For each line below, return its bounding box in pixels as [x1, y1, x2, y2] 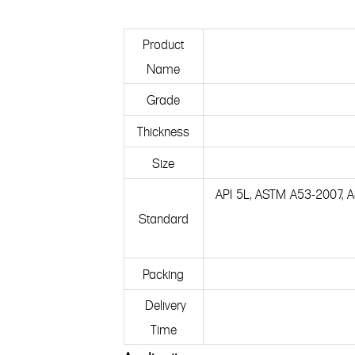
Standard [138, 208, 189, 227]
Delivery [140, 295, 186, 313]
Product [143, 34, 185, 52]
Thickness [137, 121, 190, 139]
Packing [143, 264, 185, 282]
